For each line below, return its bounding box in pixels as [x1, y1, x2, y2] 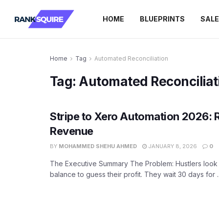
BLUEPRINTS [140, 15, 185, 23]
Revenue [50, 125, 93, 137]
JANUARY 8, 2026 [147, 143, 197, 150]
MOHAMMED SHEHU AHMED [59, 143, 137, 150]
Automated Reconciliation [94, 55, 168, 62]
